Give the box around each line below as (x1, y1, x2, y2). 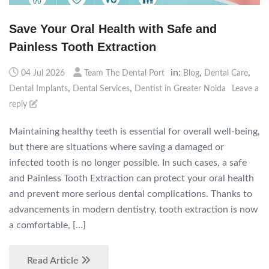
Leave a (232, 84, 259, 93)
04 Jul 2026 (21, 68, 65, 77)
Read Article (27, 255, 81, 265)
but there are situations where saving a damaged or (9, 142, 224, 152)
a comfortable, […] (9, 220, 86, 230)
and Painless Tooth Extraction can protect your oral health (9, 173, 254, 183)
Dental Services (73, 84, 130, 93)
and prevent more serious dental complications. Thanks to (9, 189, 252, 199)
